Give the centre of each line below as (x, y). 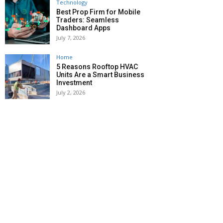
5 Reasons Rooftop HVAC (97, 67)
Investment (74, 83)
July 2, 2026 (71, 93)
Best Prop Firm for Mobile (98, 12)
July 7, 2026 (71, 38)
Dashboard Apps (83, 28)
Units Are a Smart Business (100, 75)
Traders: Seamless (88, 20)
